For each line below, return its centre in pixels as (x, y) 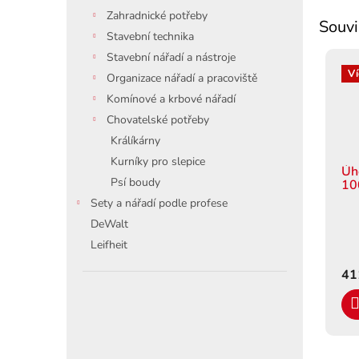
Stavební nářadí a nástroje (171, 57)
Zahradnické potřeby (157, 16)
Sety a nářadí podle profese (159, 203)
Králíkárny (135, 141)
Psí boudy (135, 182)
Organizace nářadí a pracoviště (182, 78)
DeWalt (109, 224)
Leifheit (109, 245)
